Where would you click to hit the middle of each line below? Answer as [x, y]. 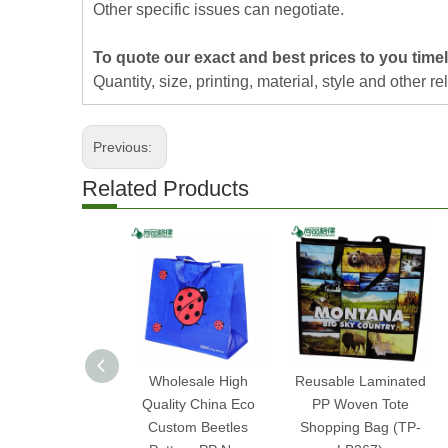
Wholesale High [198, 381]
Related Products [165, 188]
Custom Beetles [198, 427]
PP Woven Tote [360, 404]
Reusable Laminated [360, 381]
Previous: [124, 147]
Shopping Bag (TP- [360, 427]
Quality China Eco [198, 404]
